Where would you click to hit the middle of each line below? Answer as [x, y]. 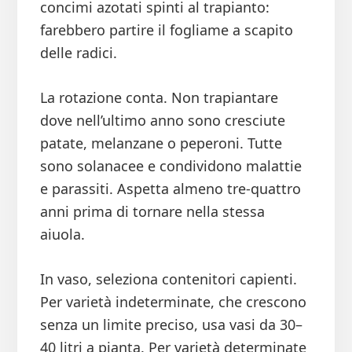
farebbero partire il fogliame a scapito [166, 30]
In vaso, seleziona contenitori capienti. [168, 279]
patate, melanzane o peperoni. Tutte [161, 143]
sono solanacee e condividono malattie [170, 166]
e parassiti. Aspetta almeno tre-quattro [170, 189]
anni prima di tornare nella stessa [152, 212]
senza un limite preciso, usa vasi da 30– [171, 325]
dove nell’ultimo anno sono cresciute [162, 121]
